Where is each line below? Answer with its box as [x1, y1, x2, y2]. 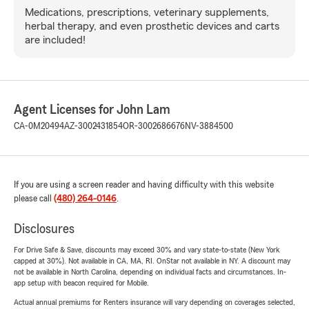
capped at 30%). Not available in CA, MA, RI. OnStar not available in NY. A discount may [14, 256, 290, 265]
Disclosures [14, 221, 74, 236]
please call [14, 193, 54, 203]
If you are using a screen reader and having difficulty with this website [14, 179, 274, 190]
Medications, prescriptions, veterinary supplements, [25, 6, 269, 18]
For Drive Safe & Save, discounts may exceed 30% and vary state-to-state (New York [14, 245, 280, 254]
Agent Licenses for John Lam [14, 102, 170, 117]
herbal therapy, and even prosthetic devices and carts [25, 20, 279, 32]
